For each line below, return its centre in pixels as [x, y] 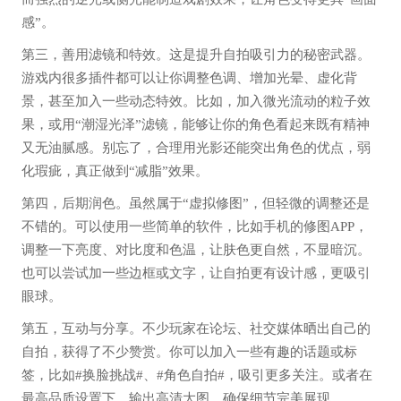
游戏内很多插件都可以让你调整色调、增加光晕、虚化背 [189, 78]
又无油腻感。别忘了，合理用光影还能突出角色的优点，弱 [196, 148]
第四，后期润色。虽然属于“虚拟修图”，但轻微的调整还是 [195, 204]
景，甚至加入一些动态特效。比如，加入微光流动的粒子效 [196, 102]
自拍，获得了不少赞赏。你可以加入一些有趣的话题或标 [189, 352]
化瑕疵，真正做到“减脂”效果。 [115, 171]
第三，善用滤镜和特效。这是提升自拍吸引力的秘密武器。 [196, 55]
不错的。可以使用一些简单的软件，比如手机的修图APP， [194, 227]
